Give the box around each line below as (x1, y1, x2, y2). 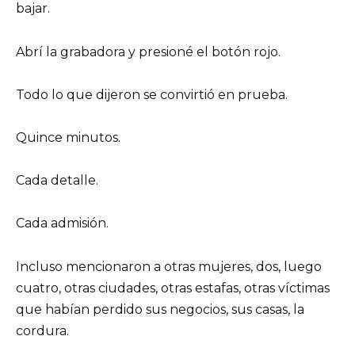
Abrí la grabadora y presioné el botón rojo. (16, 44, 281, 59)
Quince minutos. (16, 129, 120, 145)
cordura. (16, 323, 69, 338)
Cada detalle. (16, 173, 98, 189)
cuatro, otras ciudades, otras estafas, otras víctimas (16, 280, 330, 296)
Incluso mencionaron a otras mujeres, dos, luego (16, 258, 322, 274)
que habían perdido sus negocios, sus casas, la (16, 301, 304, 317)
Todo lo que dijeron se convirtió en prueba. (16, 86, 288, 102)
